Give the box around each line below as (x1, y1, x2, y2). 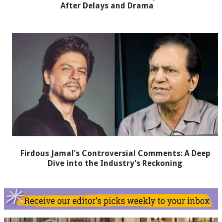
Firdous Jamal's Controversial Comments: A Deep (20, 149, 210, 159)
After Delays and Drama (60, 1, 154, 11)
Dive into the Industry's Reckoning (48, 159, 182, 168)
